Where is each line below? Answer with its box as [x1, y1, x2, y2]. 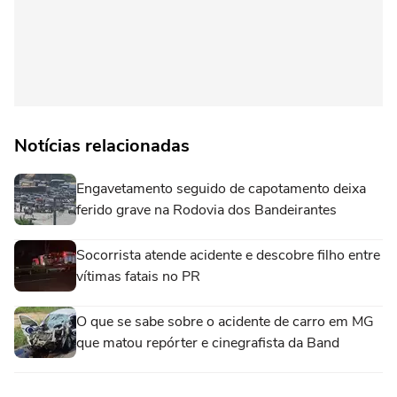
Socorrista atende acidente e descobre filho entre [76, 245, 380, 265]
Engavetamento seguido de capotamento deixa [76, 179, 366, 198]
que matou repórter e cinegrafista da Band [76, 333, 339, 353]
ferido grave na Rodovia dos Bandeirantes [76, 200, 337, 220]
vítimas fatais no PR [76, 267, 200, 286]
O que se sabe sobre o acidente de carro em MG [76, 312, 374, 331]
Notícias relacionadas [14, 134, 190, 158]
